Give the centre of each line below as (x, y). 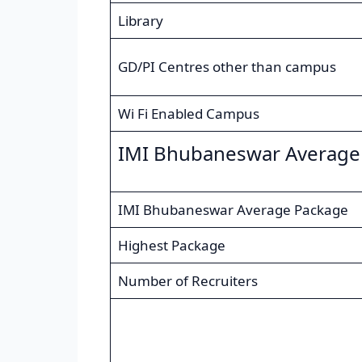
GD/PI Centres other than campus (227, 67)
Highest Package (171, 246)
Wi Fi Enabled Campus (188, 114)
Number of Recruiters (187, 281)
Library (140, 21)
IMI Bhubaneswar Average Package (233, 210)
